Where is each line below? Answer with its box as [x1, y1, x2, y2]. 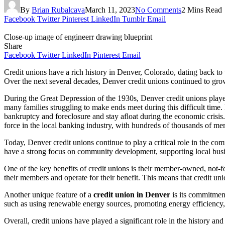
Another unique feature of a [4, 190, 93, 199]
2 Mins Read [181, 5, 222, 14]
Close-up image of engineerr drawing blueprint [4, 32, 152, 41]
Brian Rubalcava [32, 5, 85, 14]
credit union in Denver [93, 190, 170, 199]
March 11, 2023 [85, 5, 135, 14]
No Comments [135, 5, 181, 14]
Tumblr [122, 14, 145, 23]
